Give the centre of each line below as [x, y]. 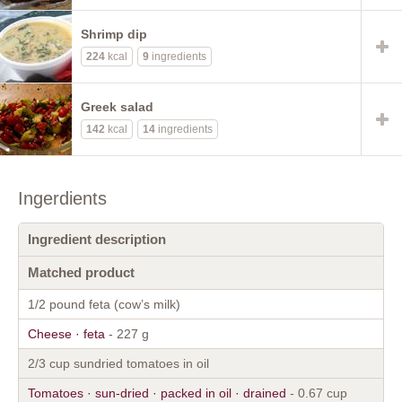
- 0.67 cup [317, 393]
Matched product [81, 272]
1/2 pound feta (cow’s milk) [104, 304]
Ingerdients [62, 198]
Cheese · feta [66, 333]
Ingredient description [97, 239]
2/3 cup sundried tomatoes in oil [118, 363]
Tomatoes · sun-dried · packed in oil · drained [157, 393]
